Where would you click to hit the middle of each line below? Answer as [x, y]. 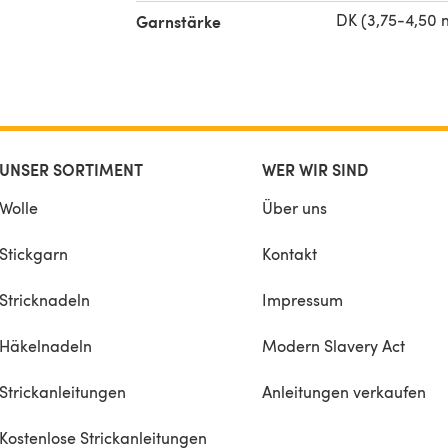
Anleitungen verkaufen [344, 391]
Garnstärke [178, 21]
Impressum [302, 299]
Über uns [294, 207]
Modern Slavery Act [333, 345]
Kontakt [289, 253]
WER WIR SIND [315, 169]
